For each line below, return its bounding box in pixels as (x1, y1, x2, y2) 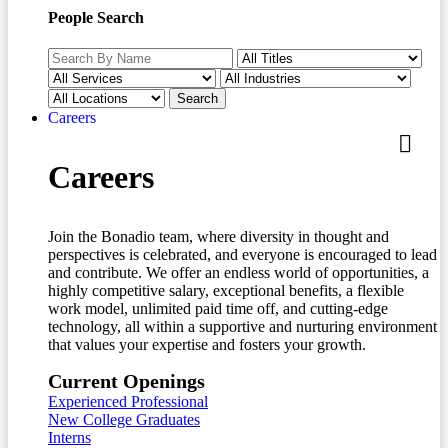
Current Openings (48, 370, 205, 393)
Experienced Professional (48, 393, 208, 411)
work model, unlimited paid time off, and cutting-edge (48, 300, 388, 318)
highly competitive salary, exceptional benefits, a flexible (48, 282, 404, 300)
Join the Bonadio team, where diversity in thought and (48, 228, 389, 246)
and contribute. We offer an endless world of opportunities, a (48, 264, 429, 282)
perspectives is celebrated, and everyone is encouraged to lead (48, 246, 437, 264)
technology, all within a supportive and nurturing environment (48, 318, 437, 336)
